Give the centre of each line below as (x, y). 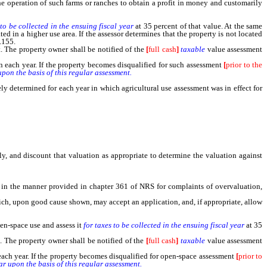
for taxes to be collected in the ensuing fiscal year (165, 225)
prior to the (244, 65)
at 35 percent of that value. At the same (199, 26)
